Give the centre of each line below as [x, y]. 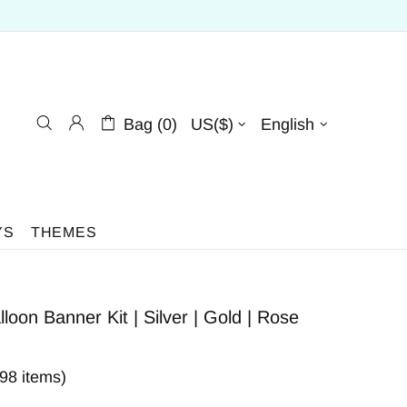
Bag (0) [150, 124]
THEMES [64, 232]
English [288, 124]
